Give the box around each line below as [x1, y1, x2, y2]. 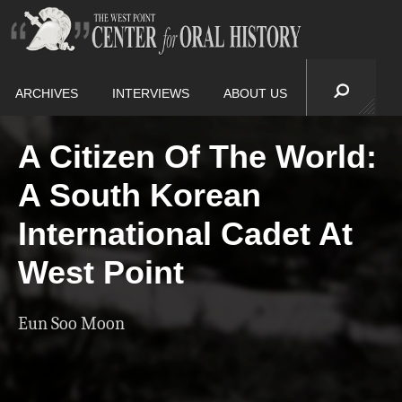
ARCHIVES [15, 86, 78, 100]
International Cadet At [18, 215, 353, 253]
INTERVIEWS [112, 86, 189, 100]
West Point [18, 254, 184, 292]
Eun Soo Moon [18, 313, 125, 335]
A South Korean [18, 177, 261, 214]
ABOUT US [223, 86, 287, 100]
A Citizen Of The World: [18, 138, 377, 176]
